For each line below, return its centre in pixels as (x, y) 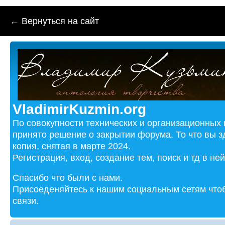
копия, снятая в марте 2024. (72, 146)
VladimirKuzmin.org (79, 109)
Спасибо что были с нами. (68, 178)
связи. (26, 201)
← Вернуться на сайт (54, 21)
